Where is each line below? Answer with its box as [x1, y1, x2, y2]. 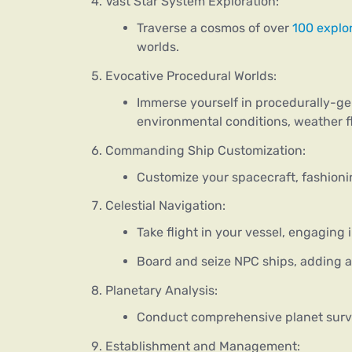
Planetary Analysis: [105, 283, 218, 298]
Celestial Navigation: [105, 198, 225, 214]
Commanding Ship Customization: [105, 142, 306, 158]
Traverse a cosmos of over [137, 20, 292, 36]
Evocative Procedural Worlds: [105, 68, 277, 83]
